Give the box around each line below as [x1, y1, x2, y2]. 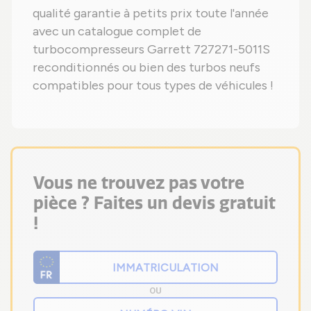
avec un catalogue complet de [33, 24, 201, 40]
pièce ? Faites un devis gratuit [33, 193, 276, 214]
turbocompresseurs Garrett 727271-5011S [33, 42, 270, 58]
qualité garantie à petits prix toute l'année [33, 6, 269, 22]
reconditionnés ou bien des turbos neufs [33, 60, 260, 76]
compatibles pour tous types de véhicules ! [33, 78, 274, 94]
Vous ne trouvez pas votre [33, 173, 244, 194]
